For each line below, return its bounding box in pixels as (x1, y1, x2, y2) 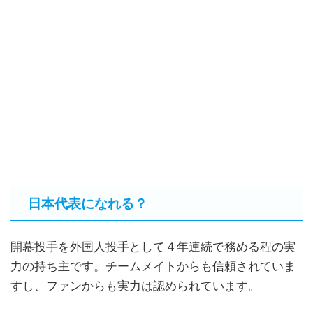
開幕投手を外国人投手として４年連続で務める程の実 (10, 240, 296, 254)
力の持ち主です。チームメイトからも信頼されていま (10, 260, 296, 274)
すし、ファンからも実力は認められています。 (10, 279, 260, 293)
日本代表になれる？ (24, 196, 147, 212)
